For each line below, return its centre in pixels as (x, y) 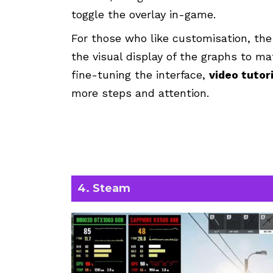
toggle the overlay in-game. (144, 14)
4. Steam (104, 188)
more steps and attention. (140, 93)
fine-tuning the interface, (140, 74)
